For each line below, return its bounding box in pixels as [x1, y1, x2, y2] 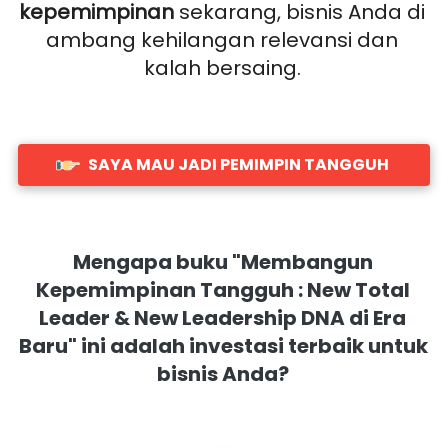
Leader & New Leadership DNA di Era [39, 304, 406, 333]
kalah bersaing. [143, 54, 306, 83]
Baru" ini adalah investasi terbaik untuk [19, 332, 428, 361]
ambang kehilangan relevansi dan [46, 26, 398, 55]
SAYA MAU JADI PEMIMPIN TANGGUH [87, 153, 389, 177]
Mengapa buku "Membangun [72, 248, 373, 277]
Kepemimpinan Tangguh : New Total [35, 276, 410, 305]
